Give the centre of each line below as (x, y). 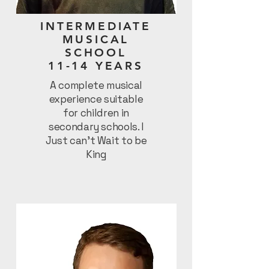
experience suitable (96, 99)
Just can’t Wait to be (96, 141)
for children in (96, 113)
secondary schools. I (96, 127)
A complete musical (96, 85)
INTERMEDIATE (96, 26)
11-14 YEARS (96, 66)
